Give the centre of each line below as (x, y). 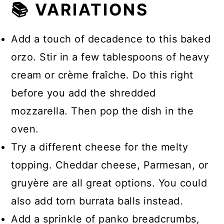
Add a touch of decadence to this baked (111, 39)
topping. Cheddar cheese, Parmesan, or (110, 165)
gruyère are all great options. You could (109, 183)
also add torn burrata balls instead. (97, 201)
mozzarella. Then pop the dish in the (102, 111)
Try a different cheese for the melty (100, 147)
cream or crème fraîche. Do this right (102, 75)
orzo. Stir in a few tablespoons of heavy (110, 57)
